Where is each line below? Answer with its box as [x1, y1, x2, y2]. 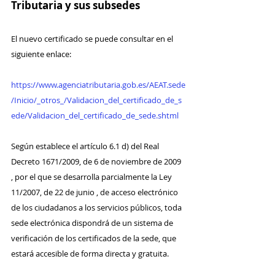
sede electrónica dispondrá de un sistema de [11, 217, 175, 228]
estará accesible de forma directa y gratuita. [11, 247, 169, 259]
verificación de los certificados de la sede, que [11, 232, 178, 244]
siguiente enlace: [11, 48, 73, 60]
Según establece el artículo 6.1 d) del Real [11, 140, 161, 152]
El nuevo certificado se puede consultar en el [11, 33, 175, 44]
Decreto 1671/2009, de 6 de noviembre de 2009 [11, 155, 183, 167]
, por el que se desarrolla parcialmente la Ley [11, 171, 174, 182]
